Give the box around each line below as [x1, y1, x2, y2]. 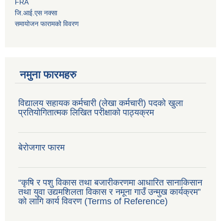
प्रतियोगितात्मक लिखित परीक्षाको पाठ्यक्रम [18, 108, 154, 118]
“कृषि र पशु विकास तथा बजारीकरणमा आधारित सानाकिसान [18, 178, 202, 188]
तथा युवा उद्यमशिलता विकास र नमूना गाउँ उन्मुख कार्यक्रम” [18, 187, 201, 197]
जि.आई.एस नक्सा [15, 9, 57, 17]
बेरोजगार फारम [18, 143, 65, 153]
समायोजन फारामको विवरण [15, 20, 79, 28]
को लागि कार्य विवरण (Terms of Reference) [18, 196, 168, 207]
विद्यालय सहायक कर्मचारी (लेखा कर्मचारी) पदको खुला [18, 98, 183, 109]
